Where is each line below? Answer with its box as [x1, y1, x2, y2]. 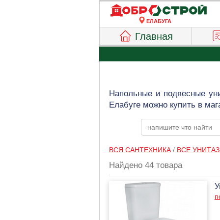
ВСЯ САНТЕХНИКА [109, 146, 171, 154]
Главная [135, 31, 173, 42]
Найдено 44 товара [109, 161, 182, 170]
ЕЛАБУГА [146, 18, 171, 24]
